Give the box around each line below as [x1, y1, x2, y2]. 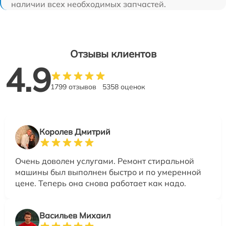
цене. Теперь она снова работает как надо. [15, 178, 186, 188]
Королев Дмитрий [39, 126, 110, 137]
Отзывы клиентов [70, 47, 156, 60]
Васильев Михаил [39, 210, 110, 220]
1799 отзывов [50, 82, 96, 91]
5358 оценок [102, 82, 145, 91]
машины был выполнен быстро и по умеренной [15, 166, 201, 177]
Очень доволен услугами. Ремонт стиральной [15, 155, 194, 166]
